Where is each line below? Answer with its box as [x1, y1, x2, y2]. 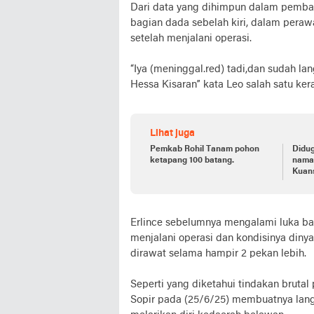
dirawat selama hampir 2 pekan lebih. [130, 248, 309, 260]
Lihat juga [150, 128, 195, 139]
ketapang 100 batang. [150, 156, 234, 165]
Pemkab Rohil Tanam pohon [150, 145, 259, 154]
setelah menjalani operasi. [130, 33, 252, 45]
